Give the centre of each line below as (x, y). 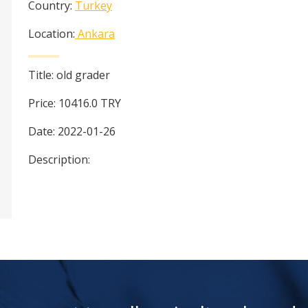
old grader (83, 75)
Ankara (96, 34)
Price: (43, 103)
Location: (52, 34)
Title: (42, 75)
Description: (59, 160)
